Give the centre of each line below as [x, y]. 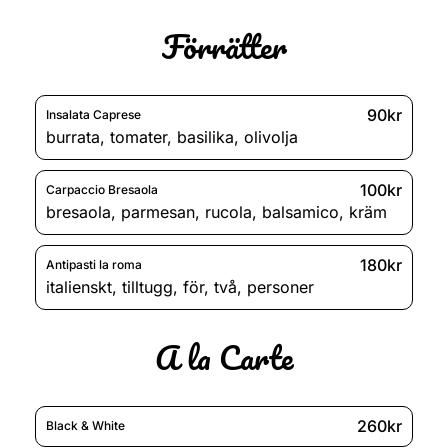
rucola [228, 211]
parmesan [158, 211]
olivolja [271, 136]
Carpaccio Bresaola [102, 190]
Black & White [85, 426]
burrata [73, 136]
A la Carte [224, 357]
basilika [205, 136]
